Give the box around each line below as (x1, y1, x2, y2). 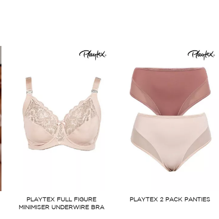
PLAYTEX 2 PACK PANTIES (130, 197, 211, 203)
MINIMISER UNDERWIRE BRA (19, 205, 105, 211)
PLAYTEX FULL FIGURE (26, 197, 97, 203)
